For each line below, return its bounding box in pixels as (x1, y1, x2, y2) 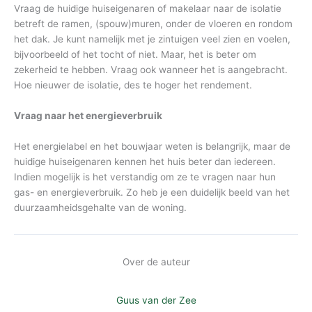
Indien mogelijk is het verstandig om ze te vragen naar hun (14, 171, 276, 182)
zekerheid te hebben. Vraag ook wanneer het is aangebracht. (14, 64, 288, 76)
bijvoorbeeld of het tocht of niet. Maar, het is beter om (14, 49, 256, 61)
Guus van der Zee (116, 295, 196, 306)
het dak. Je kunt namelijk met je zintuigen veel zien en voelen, (14, 33, 290, 45)
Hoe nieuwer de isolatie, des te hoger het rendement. (14, 79, 255, 91)
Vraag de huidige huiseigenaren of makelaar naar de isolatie (14, 3, 281, 15)
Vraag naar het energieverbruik (14, 110, 162, 122)
